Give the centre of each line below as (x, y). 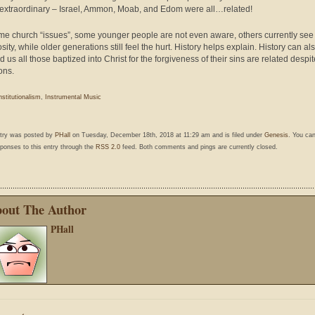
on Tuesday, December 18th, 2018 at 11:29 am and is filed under (167, 135)
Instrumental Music (73, 97)
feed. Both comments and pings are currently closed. (199, 147)
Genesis (276, 135)
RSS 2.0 (108, 147)
